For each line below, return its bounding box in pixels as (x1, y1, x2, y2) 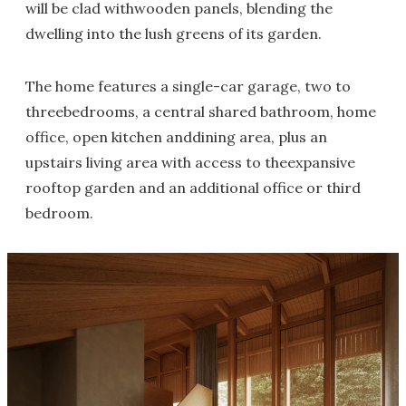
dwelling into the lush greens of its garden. (25, 24, 322, 43)
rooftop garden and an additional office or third (25, 179, 361, 197)
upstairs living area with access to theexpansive (25, 153, 355, 171)
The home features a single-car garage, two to (25, 77, 351, 95)
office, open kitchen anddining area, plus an (25, 128, 327, 146)
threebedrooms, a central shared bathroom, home (25, 102, 376, 121)
